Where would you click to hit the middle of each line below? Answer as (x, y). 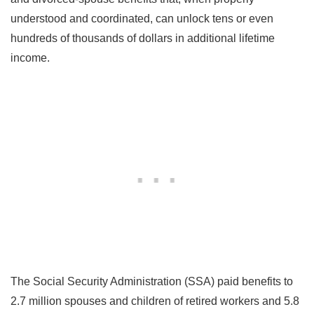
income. (30, 57)
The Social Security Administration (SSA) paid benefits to (152, 281)
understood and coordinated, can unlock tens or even (142, 18)
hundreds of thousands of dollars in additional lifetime (143, 38)
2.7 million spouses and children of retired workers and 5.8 (155, 301)
